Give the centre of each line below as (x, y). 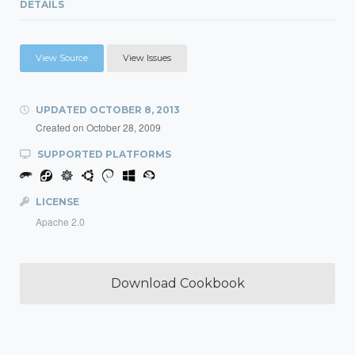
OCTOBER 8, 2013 (135, 110)
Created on (61, 127)
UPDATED (61, 110)
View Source (62, 58)
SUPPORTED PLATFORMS (103, 154)
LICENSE (56, 202)
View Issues (147, 58)
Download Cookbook (177, 283)
